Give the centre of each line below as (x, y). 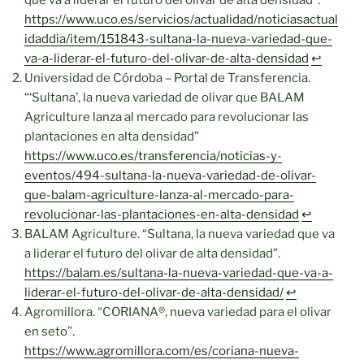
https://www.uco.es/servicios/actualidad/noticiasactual (181, 20)
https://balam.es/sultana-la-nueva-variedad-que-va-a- (179, 273)
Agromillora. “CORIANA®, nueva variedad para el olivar (178, 312)
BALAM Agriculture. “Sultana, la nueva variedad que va (180, 234)
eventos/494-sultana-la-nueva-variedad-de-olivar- (170, 176)
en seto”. (50, 332)
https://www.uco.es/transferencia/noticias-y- (153, 156)
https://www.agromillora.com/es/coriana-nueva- (162, 351)
